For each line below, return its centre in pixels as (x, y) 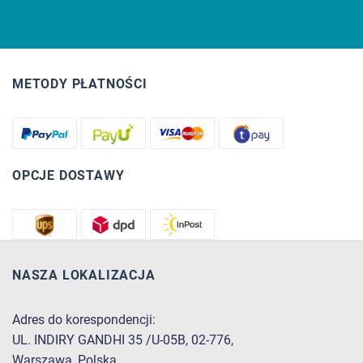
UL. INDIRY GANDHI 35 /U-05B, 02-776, (123, 340)
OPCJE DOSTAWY (68, 175)
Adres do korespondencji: (84, 319)
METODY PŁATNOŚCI (80, 83)
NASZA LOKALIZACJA (84, 275)
